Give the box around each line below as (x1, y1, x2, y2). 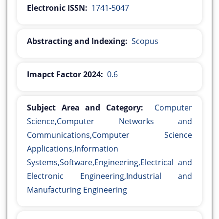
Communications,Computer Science (27, 130, 192, 141)
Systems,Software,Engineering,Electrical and (27, 157, 192, 168)
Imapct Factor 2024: (27, 69, 103, 80)
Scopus (131, 36, 158, 47)
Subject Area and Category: (27, 102, 143, 113)
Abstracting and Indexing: (27, 36, 128, 47)
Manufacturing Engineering (27, 184, 127, 196)
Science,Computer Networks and (27, 116, 192, 127)
